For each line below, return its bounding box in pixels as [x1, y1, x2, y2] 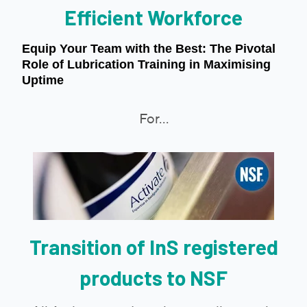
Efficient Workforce [64, 4, 243, 29]
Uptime [22, 73, 64, 88]
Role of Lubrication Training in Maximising [22, 58, 271, 72]
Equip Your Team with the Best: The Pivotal [22, 42, 275, 56]
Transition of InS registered [29, 234, 278, 260]
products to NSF [79, 265, 228, 291]
